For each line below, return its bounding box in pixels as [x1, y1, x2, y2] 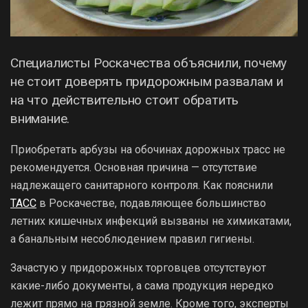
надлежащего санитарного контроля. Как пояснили [10, 178, 273, 192]
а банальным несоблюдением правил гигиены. [10, 232, 254, 245]
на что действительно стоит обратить [10, 91, 239, 108]
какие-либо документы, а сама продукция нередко [10, 278, 274, 292]
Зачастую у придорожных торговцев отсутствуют [10, 261, 266, 274]
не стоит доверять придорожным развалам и [10, 73, 283, 89]
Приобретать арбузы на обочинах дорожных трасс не [10, 142, 285, 156]
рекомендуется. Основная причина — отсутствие [10, 160, 257, 174]
